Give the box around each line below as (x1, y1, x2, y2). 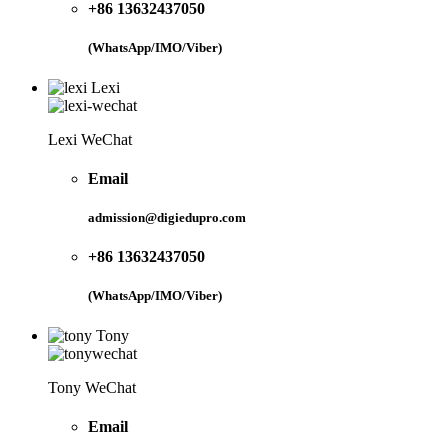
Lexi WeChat (48, 130, 132, 148)
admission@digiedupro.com (88, 210, 246, 226)
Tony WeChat (48, 378, 136, 396)
